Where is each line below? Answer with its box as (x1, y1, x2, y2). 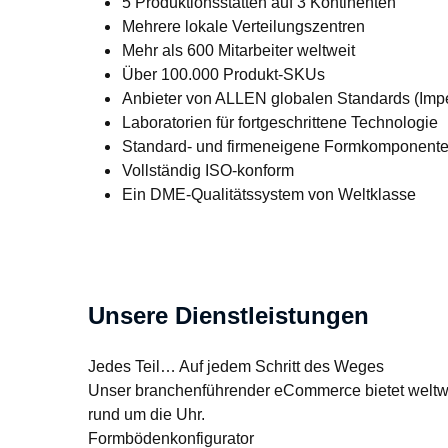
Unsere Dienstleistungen (88, 301, 369, 330)
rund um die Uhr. (88, 404, 205, 424)
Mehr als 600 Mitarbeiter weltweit (121, 40, 355, 60)
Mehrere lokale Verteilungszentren (121, 16, 365, 36)
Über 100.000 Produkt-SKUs (121, 64, 325, 84)
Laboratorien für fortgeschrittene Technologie (121, 112, 438, 132)
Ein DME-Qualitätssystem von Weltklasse (121, 184, 416, 204)
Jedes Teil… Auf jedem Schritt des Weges (88, 356, 384, 376)
